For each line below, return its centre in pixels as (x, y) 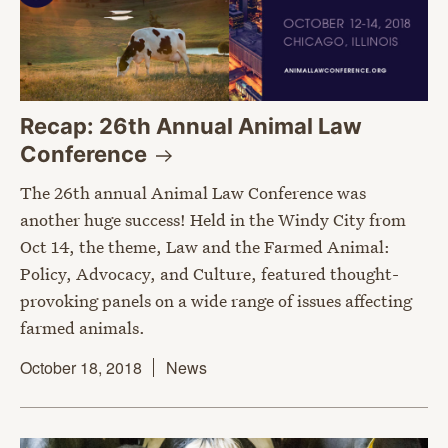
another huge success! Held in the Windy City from (213, 220)
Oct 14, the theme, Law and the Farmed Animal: (205, 247)
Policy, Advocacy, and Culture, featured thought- (209, 274)
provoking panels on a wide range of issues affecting (216, 301)
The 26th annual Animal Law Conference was (193, 193)
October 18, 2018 (81, 368)
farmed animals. (82, 328)
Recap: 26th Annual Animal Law (191, 126)
